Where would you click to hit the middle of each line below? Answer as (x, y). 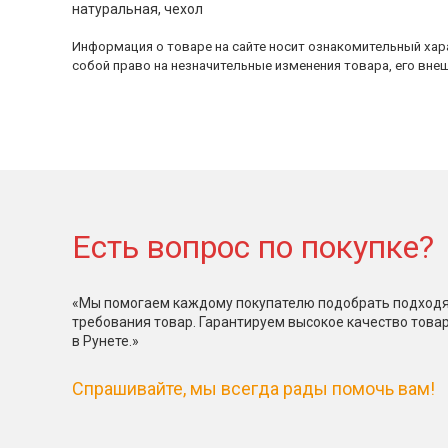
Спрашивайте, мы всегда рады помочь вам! (253, 388)
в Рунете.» (105, 341)
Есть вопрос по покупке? (253, 247)
